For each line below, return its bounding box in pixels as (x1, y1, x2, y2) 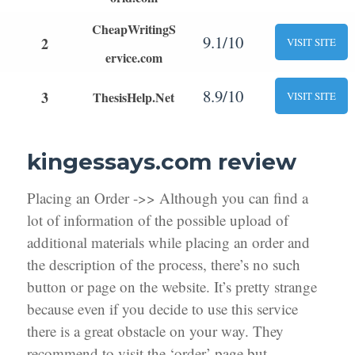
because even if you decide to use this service (27, 298, 299, 319)
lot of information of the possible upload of (27, 209, 289, 230)
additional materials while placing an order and (27, 231, 311, 252)
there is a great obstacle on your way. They (27, 320, 284, 341)
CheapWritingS (91, 19, 176, 38)
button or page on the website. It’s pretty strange (27, 276, 318, 296)
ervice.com (105, 48, 162, 67)
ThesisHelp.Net (93, 87, 174, 106)
